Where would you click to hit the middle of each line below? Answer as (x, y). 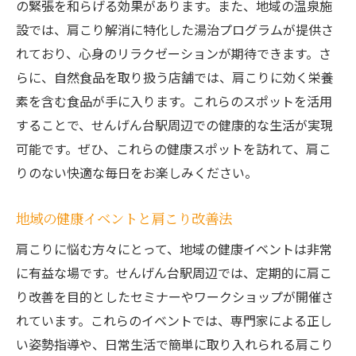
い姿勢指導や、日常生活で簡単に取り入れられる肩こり (175, 344)
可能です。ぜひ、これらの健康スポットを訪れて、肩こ (174, 149)
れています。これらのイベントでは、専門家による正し (174, 321)
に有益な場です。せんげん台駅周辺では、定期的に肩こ (174, 273)
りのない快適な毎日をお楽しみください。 (137, 173)
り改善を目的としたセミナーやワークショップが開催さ (175, 297)
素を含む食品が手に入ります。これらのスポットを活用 (174, 101)
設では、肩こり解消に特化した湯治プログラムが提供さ (175, 30)
